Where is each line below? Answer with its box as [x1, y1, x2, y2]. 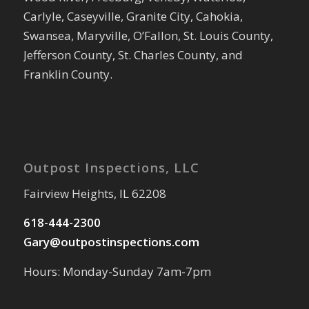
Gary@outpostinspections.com [23, 234, 199, 250]
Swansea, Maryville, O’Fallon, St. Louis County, [23, 28, 273, 44]
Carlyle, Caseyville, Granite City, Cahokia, [23, 8, 243, 25]
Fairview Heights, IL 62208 [23, 185, 166, 201]
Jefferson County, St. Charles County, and [23, 47, 243, 63]
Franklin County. [23, 66, 112, 83]
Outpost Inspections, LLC [23, 158, 199, 176]
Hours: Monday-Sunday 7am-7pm [23, 263, 211, 279]
